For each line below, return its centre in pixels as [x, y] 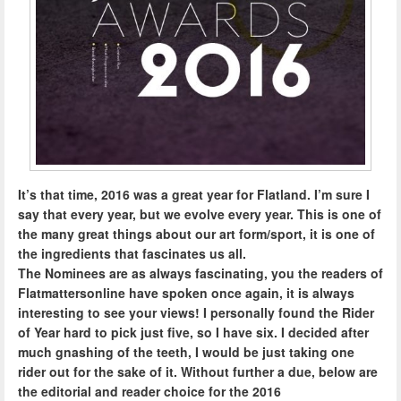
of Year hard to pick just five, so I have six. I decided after [193, 332]
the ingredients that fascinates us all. [132, 253]
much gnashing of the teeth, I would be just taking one [186, 351]
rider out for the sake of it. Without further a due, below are [198, 371]
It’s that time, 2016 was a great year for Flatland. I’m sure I [194, 194]
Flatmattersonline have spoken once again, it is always [186, 292]
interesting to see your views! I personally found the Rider [196, 312]
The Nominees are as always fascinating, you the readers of [200, 273]
